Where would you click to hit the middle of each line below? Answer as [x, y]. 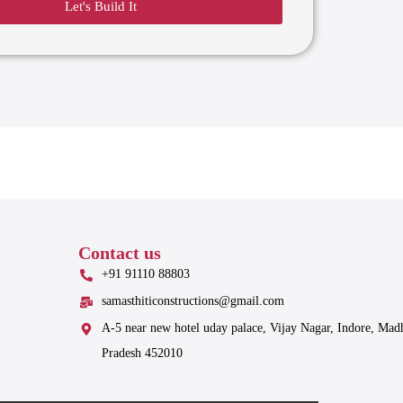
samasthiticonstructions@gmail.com [193, 301]
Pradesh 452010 [142, 354]
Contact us [120, 253]
